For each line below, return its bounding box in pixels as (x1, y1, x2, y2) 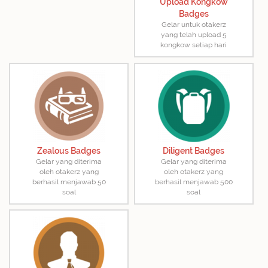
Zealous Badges (37, 145, 101, 156)
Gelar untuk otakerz (161, 20, 226, 29)
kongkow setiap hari (160, 41, 227, 50)
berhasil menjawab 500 (154, 177, 233, 186)
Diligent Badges (163, 145, 225, 156)
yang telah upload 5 (160, 31, 227, 39)
